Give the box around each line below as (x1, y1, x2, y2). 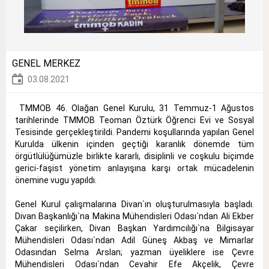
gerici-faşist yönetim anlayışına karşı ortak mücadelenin (15, 163, 254, 173)
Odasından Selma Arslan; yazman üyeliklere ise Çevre (15, 247, 254, 257)
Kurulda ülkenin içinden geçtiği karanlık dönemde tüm (15, 139, 254, 149)
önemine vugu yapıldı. (15, 175, 97, 185)
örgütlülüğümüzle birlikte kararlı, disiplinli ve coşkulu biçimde (15, 151, 254, 161)
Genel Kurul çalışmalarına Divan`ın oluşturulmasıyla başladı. (15, 199, 254, 209)
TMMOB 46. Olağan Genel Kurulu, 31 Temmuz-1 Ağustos (15, 103, 254, 113)
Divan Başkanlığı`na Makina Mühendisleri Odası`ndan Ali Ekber (15, 211, 254, 221)
